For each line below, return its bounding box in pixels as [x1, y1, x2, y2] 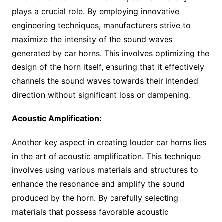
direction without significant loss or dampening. [11, 90, 191, 100]
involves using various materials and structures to [11, 165, 198, 175]
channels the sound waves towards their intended [11, 76, 198, 86]
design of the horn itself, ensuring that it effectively [11, 62, 204, 72]
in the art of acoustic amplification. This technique [11, 151, 201, 162]
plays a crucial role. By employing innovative [11, 6, 179, 17]
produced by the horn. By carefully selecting [11, 193, 178, 203]
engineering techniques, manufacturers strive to [11, 20, 191, 31]
